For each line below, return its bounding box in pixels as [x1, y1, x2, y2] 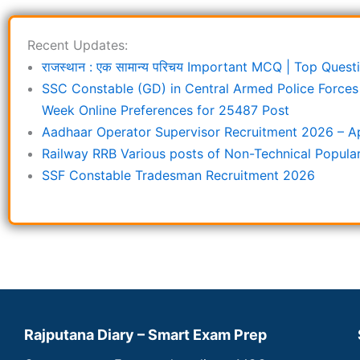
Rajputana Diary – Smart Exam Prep [24, 326, 268, 343]
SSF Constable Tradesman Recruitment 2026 [42, 166, 315, 183]
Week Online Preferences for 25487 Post [42, 101, 289, 118]
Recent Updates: [27, 36, 128, 53]
